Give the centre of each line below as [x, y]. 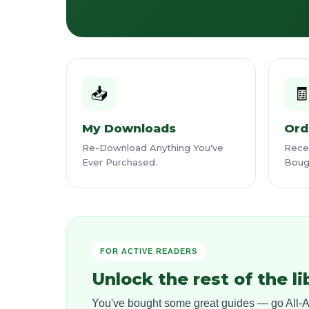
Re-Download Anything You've [153, 148]
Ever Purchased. [120, 162]
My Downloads [129, 128]
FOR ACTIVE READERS [149, 251]
